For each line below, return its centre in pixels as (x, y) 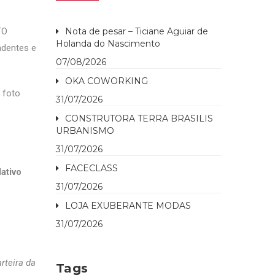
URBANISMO (85, 131)
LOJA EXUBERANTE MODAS (128, 206)
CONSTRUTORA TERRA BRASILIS (139, 118)
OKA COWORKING (107, 81)
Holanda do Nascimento (108, 44)
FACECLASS (91, 168)
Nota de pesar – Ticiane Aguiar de (137, 31)
